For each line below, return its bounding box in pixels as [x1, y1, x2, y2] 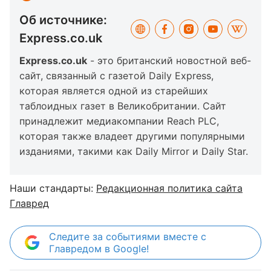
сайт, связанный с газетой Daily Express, [19, 70, 214, 82]
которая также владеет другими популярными [19, 130, 245, 142]
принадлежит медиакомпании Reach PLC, [19, 115, 219, 127]
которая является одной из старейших [19, 85, 208, 97]
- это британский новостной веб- [87, 54, 251, 67]
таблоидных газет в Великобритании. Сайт [19, 100, 226, 112]
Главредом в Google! [49, 243, 149, 255]
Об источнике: [19, 13, 107, 27]
